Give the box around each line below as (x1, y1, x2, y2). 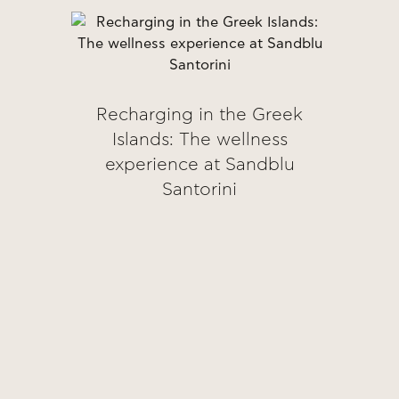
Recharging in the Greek (96, 106, 303, 125)
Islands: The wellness (111, 131, 288, 150)
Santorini (162, 181, 237, 199)
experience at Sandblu (104, 156, 295, 175)
